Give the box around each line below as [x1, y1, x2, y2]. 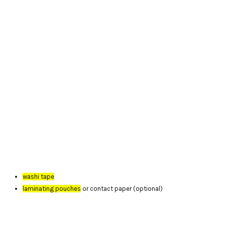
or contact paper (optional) [81, 184, 163, 192]
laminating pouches [23, 184, 81, 192]
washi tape [23, 172, 54, 180]
